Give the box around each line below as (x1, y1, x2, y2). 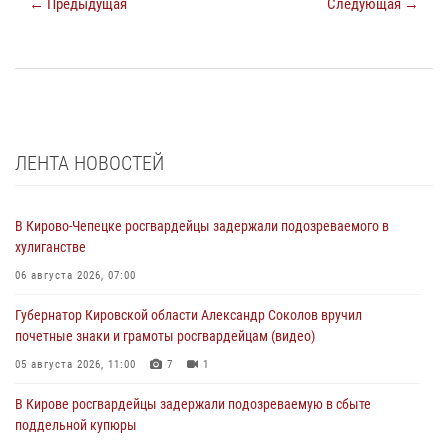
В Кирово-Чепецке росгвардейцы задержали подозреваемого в (15, 217, 389, 234)
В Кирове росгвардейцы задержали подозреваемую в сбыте (15, 395, 371, 412)
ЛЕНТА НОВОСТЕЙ (15, 150, 164, 175)
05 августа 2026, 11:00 (15, 357, 136, 371)
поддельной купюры (15, 416, 137, 433)
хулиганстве (15, 238, 86, 255)
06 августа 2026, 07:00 (15, 268, 136, 282)
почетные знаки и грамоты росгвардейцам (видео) (15, 327, 315, 344)
